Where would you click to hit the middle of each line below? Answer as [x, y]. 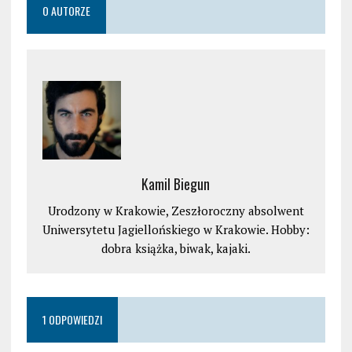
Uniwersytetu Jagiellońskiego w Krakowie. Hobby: [176, 229]
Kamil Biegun [176, 183]
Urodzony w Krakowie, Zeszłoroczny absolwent [176, 210]
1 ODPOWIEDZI [72, 319]
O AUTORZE [66, 10]
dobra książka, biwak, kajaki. [176, 248]
